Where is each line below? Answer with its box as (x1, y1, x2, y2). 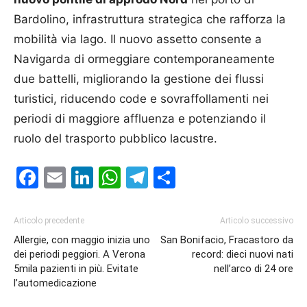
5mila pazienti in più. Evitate (14, 262, 138, 275)
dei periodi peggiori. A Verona (14, 248, 145, 260)
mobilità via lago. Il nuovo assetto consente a (14, 32, 262, 46)
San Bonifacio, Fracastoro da (160, 234, 293, 246)
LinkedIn (93, 164, 180, 191)
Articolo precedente (14, 216, 84, 225)
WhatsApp (121, 164, 229, 191)
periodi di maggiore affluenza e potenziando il (14, 112, 266, 125)
